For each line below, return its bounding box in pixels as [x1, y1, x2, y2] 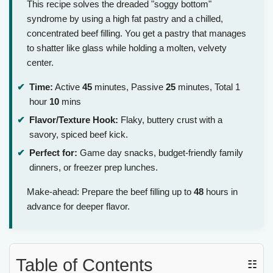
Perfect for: [29, 147, 77, 158]
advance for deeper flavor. [27, 200, 130, 211]
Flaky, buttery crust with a [118, 114, 222, 125]
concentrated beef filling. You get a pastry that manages [27, 28, 246, 39]
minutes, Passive [92, 82, 166, 93]
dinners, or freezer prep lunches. [29, 161, 158, 172]
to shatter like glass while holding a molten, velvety [27, 43, 227, 54]
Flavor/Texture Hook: [29, 114, 118, 125]
